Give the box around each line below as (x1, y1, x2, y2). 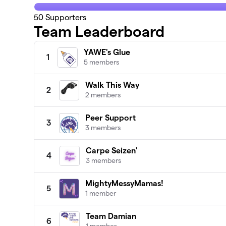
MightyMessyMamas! (85, 179, 164, 188)
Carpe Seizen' (86, 146, 138, 155)
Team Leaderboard (34, 23, 165, 40)
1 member (85, 189, 117, 198)
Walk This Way (85, 81, 140, 90)
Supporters (43, 13, 87, 22)
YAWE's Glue (84, 48, 131, 57)
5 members (84, 58, 120, 67)
